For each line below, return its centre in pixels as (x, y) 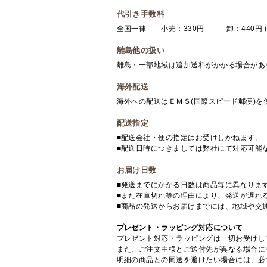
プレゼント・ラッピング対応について (180, 228)
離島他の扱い (141, 50)
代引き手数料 (141, 14)
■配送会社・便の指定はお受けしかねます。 (190, 138)
